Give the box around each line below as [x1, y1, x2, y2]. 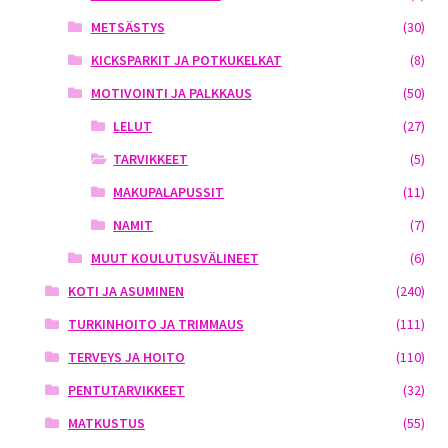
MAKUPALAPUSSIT [113, 183, 225, 202]
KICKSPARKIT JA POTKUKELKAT [90, 51, 282, 70]
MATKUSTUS [67, 414, 145, 433]
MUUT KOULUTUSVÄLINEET [90, 249, 259, 268]
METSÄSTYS [90, 18, 165, 37]
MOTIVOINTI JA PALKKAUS [90, 84, 252, 103]
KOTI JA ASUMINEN [67, 282, 184, 301]
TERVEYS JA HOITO [67, 348, 185, 367]
